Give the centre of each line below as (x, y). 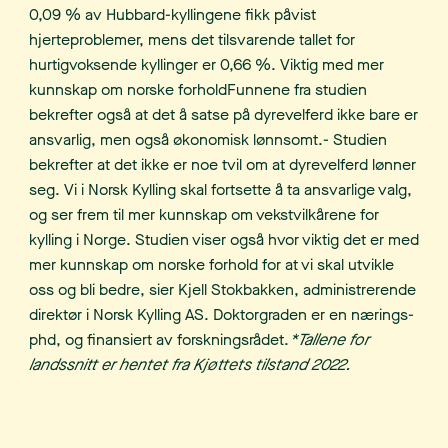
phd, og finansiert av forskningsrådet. (159, 340)
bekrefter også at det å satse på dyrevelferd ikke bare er (223, 115)
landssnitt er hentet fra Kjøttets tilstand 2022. (190, 365)
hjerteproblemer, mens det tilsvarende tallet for (192, 40)
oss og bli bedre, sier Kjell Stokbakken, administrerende (222, 290)
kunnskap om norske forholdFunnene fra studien (198, 90)
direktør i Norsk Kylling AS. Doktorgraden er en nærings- (221, 315)
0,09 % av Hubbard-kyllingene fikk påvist (172, 15)
